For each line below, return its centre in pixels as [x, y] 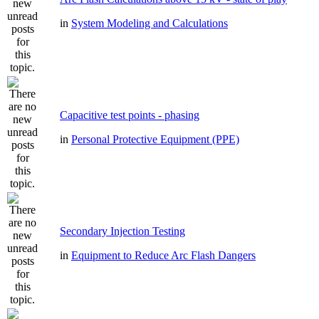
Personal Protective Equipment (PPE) [155, 139]
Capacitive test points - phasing [130, 115]
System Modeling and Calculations [150, 23]
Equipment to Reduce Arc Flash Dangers [163, 255]
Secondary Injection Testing [122, 231]
